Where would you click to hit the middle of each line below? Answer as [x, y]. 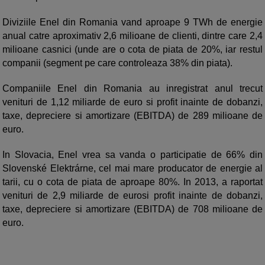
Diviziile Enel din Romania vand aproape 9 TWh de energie [132, 22]
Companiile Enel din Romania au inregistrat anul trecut [132, 89]
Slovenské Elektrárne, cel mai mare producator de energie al [132, 169]
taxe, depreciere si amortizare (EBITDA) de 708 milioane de [132, 209]
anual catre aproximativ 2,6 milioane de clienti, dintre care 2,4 [132, 36]
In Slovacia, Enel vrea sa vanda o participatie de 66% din [132, 155]
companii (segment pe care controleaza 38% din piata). [119, 63]
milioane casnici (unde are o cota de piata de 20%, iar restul [132, 50]
